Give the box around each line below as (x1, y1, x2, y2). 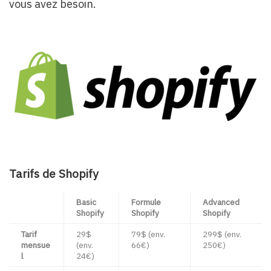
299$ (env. (203, 229, 241, 240)
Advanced (203, 197, 240, 208)
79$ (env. (131, 229, 165, 240)
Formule (131, 197, 161, 208)
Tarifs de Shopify (9, 166, 99, 181)
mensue (21, 240, 50, 251)
